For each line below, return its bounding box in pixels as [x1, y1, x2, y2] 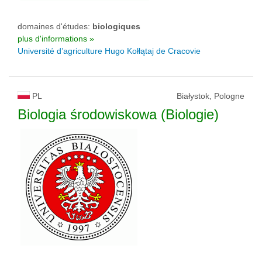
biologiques [92, 22, 140, 31]
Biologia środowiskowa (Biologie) [18, 106, 219, 122]
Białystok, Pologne [177, 91, 244, 101]
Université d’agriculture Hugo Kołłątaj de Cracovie [18, 46, 201, 56]
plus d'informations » [18, 34, 94, 43]
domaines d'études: [18, 22, 92, 31]
